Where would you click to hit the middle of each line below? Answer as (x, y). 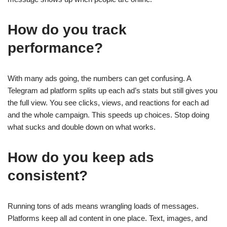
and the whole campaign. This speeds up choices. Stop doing (108, 115)
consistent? (48, 176)
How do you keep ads (81, 157)
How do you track (67, 30)
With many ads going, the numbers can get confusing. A (99, 78)
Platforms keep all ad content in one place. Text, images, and (107, 218)
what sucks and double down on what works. (82, 127)
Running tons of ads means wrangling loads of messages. (103, 206)
